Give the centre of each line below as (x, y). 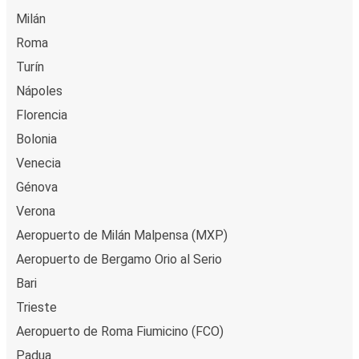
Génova (37, 187)
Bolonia (36, 139)
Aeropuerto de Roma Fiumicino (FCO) (120, 331)
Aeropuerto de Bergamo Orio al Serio (119, 259)
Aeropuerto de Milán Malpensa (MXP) (122, 235)
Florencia (42, 115)
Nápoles (39, 91)
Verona (36, 211)
